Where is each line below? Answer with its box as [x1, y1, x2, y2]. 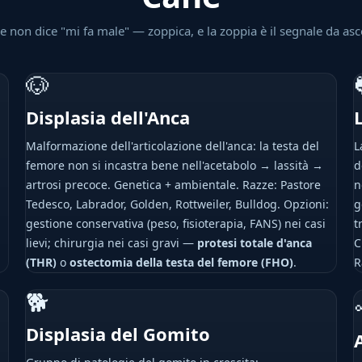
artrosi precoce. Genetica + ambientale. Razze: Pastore [25, 177, 321, 192]
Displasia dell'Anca [25, 105, 190, 129]
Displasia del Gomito [25, 322, 210, 346]
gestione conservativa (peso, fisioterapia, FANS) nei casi [25, 216, 326, 231]
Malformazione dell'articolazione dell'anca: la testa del [25, 138, 319, 154]
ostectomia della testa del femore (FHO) [69, 255, 293, 270]
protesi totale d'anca [196, 235, 312, 250]
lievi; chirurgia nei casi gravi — [25, 235, 197, 250]
